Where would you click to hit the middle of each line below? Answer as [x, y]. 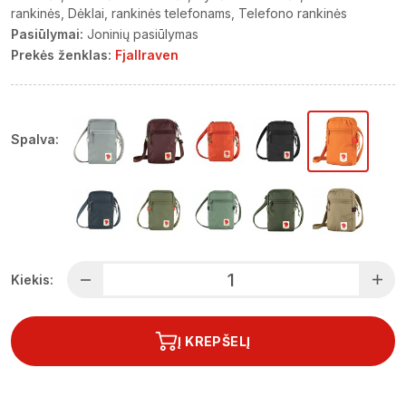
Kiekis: [32, 279]
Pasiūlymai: [47, 34]
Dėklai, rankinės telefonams [150, 13]
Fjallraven [147, 55]
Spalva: [35, 139]
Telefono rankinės [293, 13]
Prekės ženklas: [61, 55]
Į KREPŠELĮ [214, 341]
